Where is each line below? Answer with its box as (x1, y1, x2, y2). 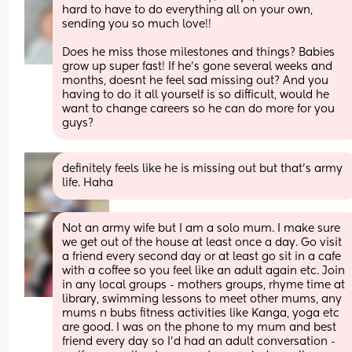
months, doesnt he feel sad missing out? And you (62, 75, 329, 86)
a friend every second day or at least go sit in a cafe (62, 251, 342, 262)
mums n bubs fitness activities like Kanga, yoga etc (62, 307, 340, 319)
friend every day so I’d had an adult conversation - (62, 335, 336, 347)
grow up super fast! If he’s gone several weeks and (62, 60, 333, 72)
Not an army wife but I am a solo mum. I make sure (62, 222, 341, 234)
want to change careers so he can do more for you (62, 103, 335, 115)
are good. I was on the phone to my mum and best (62, 321, 337, 333)
